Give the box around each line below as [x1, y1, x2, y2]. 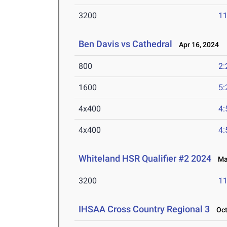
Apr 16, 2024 [174, 41, 219, 49]
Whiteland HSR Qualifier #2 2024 [79, 153, 212, 164]
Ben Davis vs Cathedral [79, 39, 173, 50]
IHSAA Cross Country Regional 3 [79, 204, 210, 215]
